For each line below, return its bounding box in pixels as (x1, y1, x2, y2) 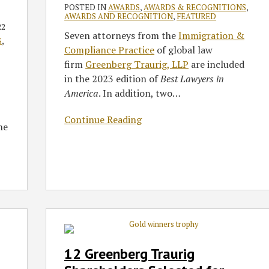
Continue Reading (64, 113, 142, 127)
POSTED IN (64, 2, 109, 13)
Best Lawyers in (160, 72, 225, 86)
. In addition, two (98, 86, 173, 100)
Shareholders (46, 252, 103, 266)
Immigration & (178, 29, 245, 43)
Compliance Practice (64, 43, 155, 57)
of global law (154, 43, 213, 57)
